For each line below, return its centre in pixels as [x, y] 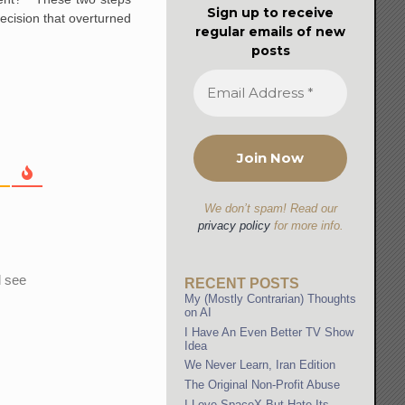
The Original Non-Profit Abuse [263, 384]
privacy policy [234, 225]
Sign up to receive [271, 12]
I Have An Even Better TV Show [269, 332]
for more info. [306, 225]
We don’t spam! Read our [270, 208]
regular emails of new [271, 31]
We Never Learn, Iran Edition [260, 365]
